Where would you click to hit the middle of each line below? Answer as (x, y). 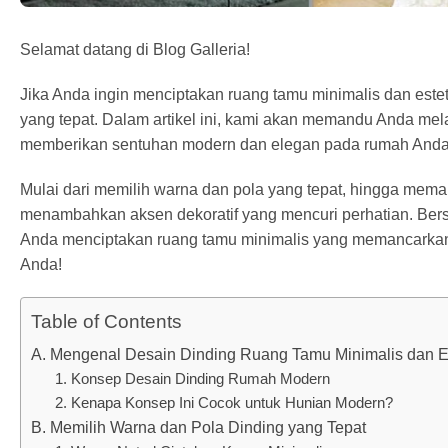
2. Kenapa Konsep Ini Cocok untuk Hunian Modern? (224, 402)
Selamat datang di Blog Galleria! (135, 49)
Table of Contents (106, 322)
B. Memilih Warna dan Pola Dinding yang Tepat (198, 427)
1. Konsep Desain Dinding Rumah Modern (192, 378)
